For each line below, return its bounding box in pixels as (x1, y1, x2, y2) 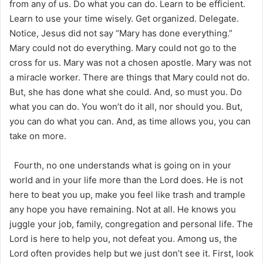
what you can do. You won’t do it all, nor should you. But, (9, 100, 242, 112)
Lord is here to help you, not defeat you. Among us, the (9, 232, 237, 244)
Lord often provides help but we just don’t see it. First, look (9, 247, 254, 259)
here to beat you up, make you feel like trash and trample (9, 188, 245, 200)
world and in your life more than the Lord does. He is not (9, 174, 243, 186)
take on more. (9, 130, 66, 141)
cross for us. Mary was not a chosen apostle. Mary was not (9, 56, 251, 68)
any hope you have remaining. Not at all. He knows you (9, 203, 236, 215)
